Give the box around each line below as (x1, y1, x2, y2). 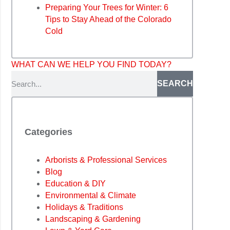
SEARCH (157, 79, 193, 88)
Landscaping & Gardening (45, 215, 141, 224)
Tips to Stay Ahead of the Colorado (45, 15, 171, 24)
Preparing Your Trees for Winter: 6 (45, 3, 168, 12)
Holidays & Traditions (45, 203, 123, 212)
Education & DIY (45, 179, 106, 188)
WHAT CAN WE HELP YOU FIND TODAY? (11, 60, 171, 69)
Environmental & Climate (45, 191, 136, 200)
